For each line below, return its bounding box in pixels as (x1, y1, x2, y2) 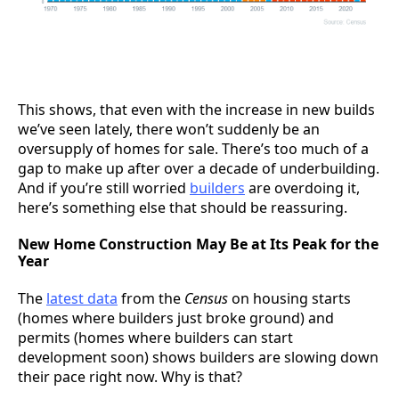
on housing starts (228, 289, 351, 309)
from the (118, 289, 184, 309)
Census (184, 289, 228, 309)
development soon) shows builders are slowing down (18, 347, 379, 368)
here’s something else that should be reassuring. (18, 197, 351, 217)
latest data (46, 289, 118, 309)
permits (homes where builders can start (18, 328, 293, 348)
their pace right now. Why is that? (18, 367, 242, 387)
